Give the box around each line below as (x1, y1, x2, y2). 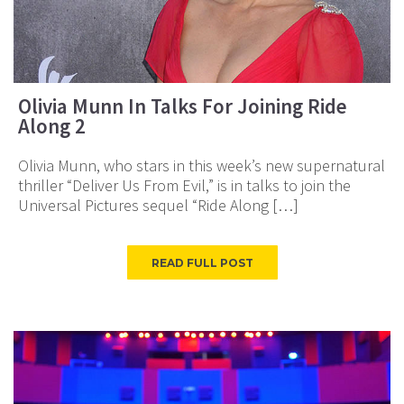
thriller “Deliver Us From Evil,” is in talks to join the (18, 174, 351, 196)
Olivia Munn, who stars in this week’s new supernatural (18, 154, 385, 176)
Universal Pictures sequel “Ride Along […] (18, 194, 298, 216)
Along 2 (18, 112, 86, 139)
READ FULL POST (151, 255, 253, 270)
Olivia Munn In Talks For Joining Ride (18, 92, 347, 119)
